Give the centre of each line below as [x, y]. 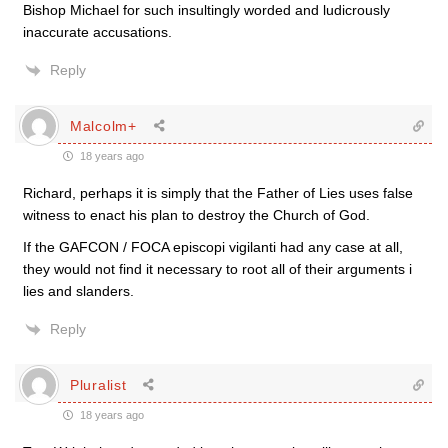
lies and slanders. [78, 291]
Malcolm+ [103, 125]
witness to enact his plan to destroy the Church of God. [196, 215]
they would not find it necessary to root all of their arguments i [217, 269]
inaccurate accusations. [97, 32]
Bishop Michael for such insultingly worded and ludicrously [206, 10]
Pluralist [98, 384]
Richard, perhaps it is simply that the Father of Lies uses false [218, 193]
